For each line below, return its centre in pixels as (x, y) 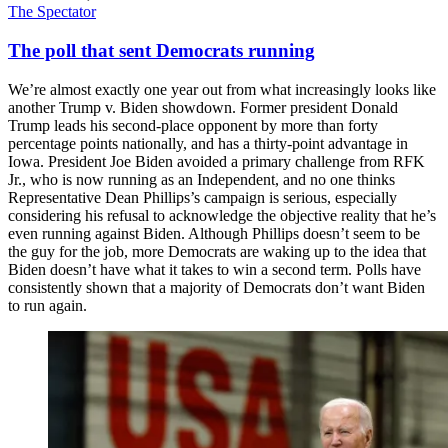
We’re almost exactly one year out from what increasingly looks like (222, 89)
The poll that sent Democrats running (161, 51)
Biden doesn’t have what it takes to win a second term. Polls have (214, 269)
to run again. (47, 305)
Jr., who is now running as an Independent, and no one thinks (201, 179)
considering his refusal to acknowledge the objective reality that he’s (222, 215)
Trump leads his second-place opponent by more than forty (193, 125)
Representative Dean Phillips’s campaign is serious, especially (202, 197)
